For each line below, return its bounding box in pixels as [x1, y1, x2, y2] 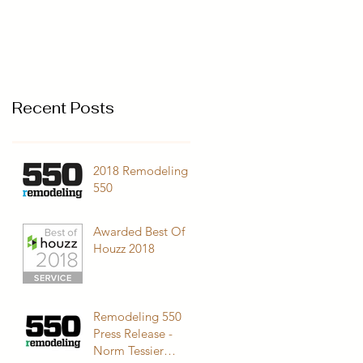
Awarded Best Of [93, 223, 185, 239]
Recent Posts [12, 97, 114, 118]
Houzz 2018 [93, 240, 155, 256]
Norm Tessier [93, 342, 164, 358]
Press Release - [93, 325, 173, 341]
